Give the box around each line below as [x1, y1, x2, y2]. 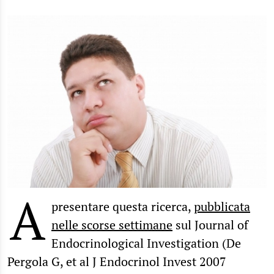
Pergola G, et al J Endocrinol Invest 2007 [7, 253, 226, 270]
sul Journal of [172, 216, 248, 233]
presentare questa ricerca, [51, 198, 194, 215]
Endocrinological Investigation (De [51, 234, 241, 251]
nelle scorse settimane [51, 216, 172, 233]
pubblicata [194, 198, 250, 215]
